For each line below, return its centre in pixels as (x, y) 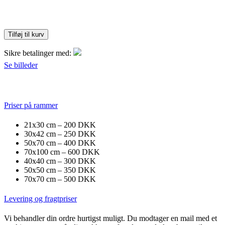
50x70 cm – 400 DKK (60, 143)
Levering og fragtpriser (40, 199)
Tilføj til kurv (26, 35)
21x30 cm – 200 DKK (60, 125)
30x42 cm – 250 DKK (60, 134)
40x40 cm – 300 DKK (60, 161)
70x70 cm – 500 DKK (60, 179)
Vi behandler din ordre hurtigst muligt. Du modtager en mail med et (110, 218)
